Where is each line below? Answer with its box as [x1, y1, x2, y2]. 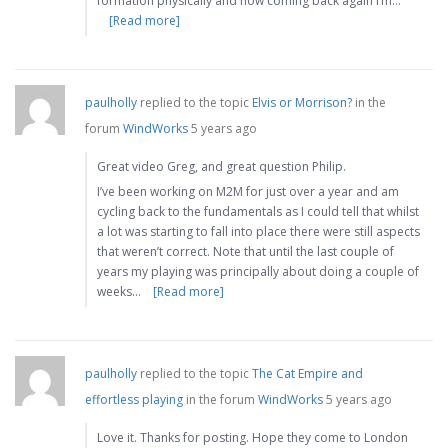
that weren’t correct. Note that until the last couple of [97, 243, 394, 261]
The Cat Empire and [252, 365, 363, 383]
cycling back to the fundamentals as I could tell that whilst [97, 203, 419, 221]
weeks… [97, 283, 141, 301]
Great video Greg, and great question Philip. [97, 158, 346, 176]
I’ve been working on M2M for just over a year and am [97, 183, 399, 201]
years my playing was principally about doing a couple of [97, 263, 419, 281]
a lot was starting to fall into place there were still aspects [97, 223, 420, 241]
